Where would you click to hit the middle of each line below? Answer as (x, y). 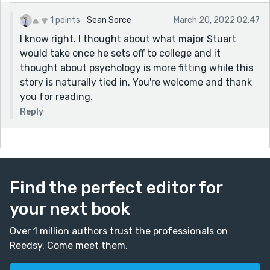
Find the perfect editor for (116, 187)
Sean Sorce (109, 20)
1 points (65, 20)
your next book (70, 209)
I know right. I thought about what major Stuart (128, 39)
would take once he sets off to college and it (120, 53)
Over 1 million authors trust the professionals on (119, 231)
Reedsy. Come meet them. (69, 245)
